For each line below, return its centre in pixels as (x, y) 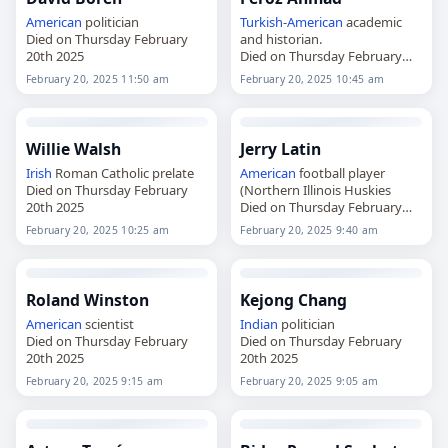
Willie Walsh (73, 148)
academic (373, 21)
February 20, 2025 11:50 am (97, 78)
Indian (259, 323)
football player (341, 172)
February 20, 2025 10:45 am (312, 78)
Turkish (262, 21)
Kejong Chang (294, 299)
